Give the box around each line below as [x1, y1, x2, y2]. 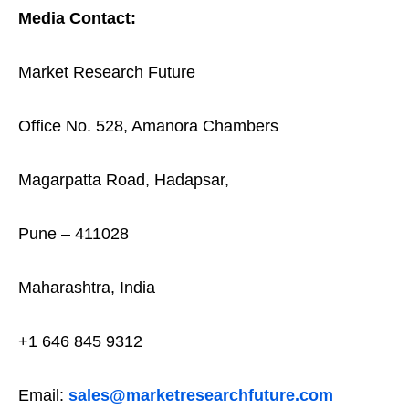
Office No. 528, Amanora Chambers [18, 117, 278, 135]
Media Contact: [18, 9, 136, 27]
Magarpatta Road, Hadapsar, [18, 171, 229, 189]
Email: [18, 386, 68, 404]
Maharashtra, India [18, 278, 155, 297]
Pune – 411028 [18, 225, 129, 243]
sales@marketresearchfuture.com [68, 386, 333, 404]
